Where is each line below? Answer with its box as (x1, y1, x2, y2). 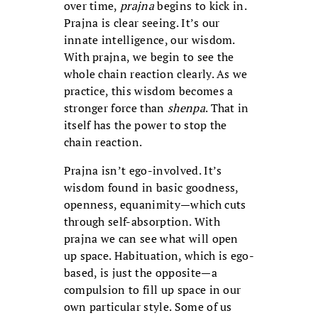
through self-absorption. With (63, 214, 220, 230)
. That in (204, 100, 249, 116)
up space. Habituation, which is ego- (63, 248, 255, 264)
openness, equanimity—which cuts (63, 197, 246, 213)
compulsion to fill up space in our (63, 282, 241, 298)
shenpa (167, 100, 205, 116)
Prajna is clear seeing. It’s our (63, 15, 220, 31)
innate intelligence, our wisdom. (63, 32, 235, 48)
